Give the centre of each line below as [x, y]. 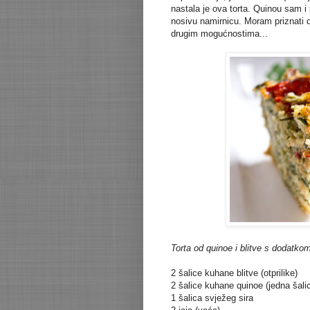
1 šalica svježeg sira [212, 298]
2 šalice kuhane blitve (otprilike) [234, 273]
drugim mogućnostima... [219, 34]
